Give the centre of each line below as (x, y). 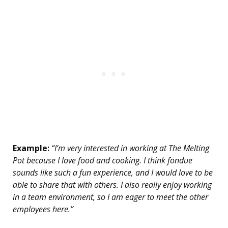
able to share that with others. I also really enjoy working (112, 185)
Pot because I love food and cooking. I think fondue (103, 161)
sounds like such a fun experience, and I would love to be (113, 173)
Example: (31, 148)
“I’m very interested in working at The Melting (129, 148)
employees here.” (43, 209)
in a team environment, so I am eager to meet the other (110, 197)
